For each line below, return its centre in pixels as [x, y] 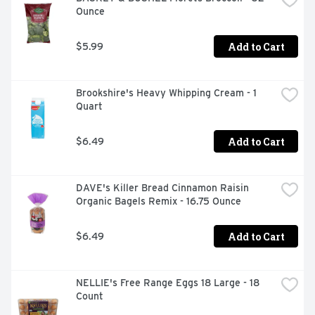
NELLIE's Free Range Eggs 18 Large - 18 [168, 283]
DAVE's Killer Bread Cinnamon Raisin [162, 188]
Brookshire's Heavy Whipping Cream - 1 [166, 93]
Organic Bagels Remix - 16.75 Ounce [159, 201]
